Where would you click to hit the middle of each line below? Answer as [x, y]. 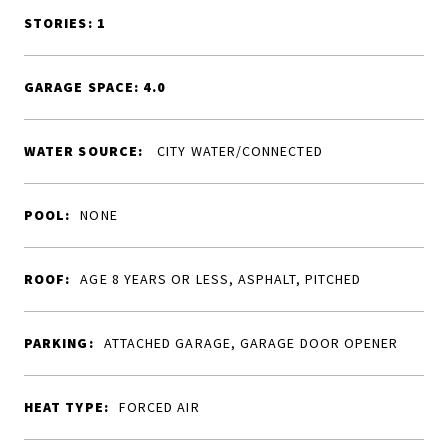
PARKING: [59, 343]
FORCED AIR [159, 407]
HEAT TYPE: [66, 407]
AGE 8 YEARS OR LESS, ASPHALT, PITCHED [221, 279]
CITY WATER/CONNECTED [238, 151]
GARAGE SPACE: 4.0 [95, 87]
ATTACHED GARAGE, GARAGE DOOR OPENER [251, 343]
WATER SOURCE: [84, 151]
